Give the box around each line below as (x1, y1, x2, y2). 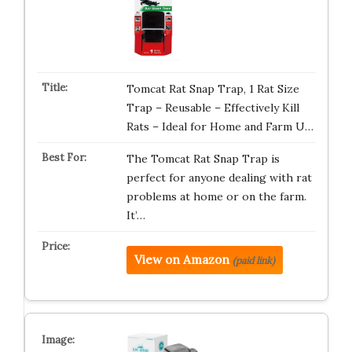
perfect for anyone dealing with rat (126, 170, 312, 185)
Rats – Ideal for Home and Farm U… (126, 119, 313, 134)
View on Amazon (134, 252, 229, 267)
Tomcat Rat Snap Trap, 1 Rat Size (126, 82, 299, 96)
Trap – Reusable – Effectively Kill (126, 101, 299, 115)
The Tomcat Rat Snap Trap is (126, 152, 280, 166)
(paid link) (232, 255, 275, 266)
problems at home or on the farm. (126, 189, 306, 203)
